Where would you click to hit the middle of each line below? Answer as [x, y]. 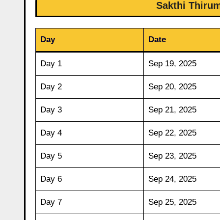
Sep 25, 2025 [172, 202]
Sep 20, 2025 [172, 86]
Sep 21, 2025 [172, 110]
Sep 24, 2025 [172, 179]
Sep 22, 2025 [172, 133]
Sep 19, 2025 [172, 63]
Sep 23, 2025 [172, 156]
